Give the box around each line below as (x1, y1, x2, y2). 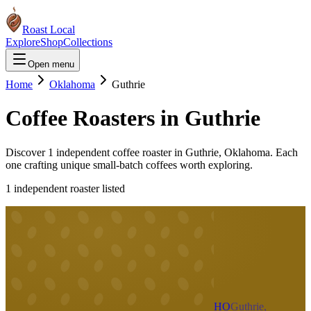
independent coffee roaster (53, 146, 171, 158)
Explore (6, 36, 40, 48)
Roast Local (22, 24, 75, 35)
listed (99, 182, 125, 194)
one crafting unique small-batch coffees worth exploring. (6, 158, 253, 171)
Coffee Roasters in (6, 106, 185, 131)
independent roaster (11, 182, 99, 194)
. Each (270, 146, 298, 158)
